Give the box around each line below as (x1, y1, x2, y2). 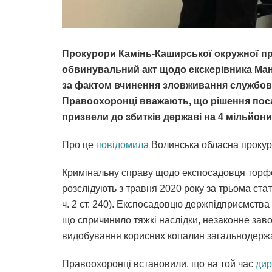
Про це (62, 140, 96, 151)
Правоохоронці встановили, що (62, 259, 205, 270)
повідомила (96, 140, 149, 151)
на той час (207, 259, 256, 270)
